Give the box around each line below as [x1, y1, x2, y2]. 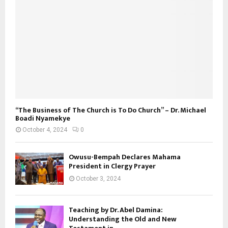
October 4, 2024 [22, 126, 67, 134]
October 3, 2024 [76, 175, 121, 183]
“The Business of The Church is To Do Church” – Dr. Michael [15, 104, 206, 117]
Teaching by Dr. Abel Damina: [69, 204, 163, 216]
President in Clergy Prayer [69, 160, 156, 173]
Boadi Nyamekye [15, 112, 70, 125]
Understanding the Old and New [69, 213, 177, 225]
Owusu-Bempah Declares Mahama [69, 151, 181, 163]
